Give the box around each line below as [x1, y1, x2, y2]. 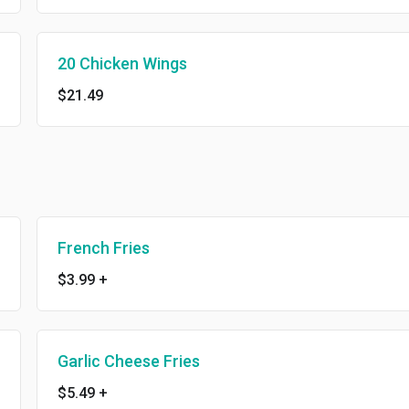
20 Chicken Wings [57, 54, 187, 73]
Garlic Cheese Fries [57, 351, 200, 371]
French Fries [57, 238, 150, 257]
